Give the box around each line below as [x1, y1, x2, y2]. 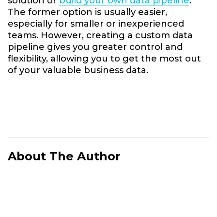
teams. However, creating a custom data [8, 30, 193, 41]
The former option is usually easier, [8, 6, 167, 18]
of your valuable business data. [8, 64, 148, 76]
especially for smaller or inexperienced [8, 18, 184, 30]
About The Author [8, 149, 121, 164]
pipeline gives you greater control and [8, 41, 183, 53]
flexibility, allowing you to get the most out [8, 53, 201, 64]
